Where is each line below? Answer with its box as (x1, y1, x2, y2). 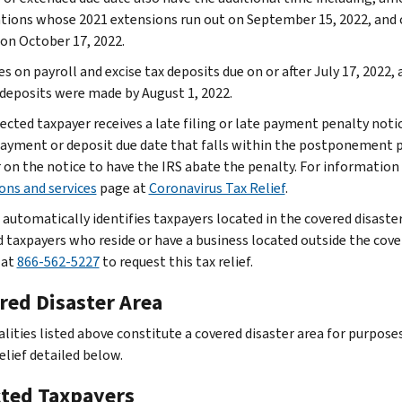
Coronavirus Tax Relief (148, 178, 285, 197)
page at (96, 178, 149, 197)
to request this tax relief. (99, 251, 253, 271)
